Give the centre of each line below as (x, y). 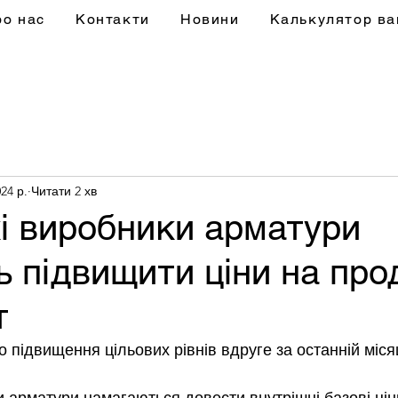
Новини (210, 19)
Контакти (113, 19)
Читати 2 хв (64, 191)
